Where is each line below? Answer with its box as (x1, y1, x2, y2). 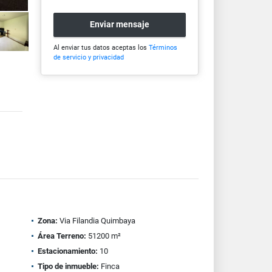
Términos (148, 43, 177, 52)
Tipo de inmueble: (37, 262, 99, 271)
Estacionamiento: (37, 246, 98, 256)
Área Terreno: (37, 231, 86, 240)
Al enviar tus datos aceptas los (53, 43, 149, 52)
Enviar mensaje (89, 19, 149, 30)
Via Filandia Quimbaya (57, 216, 135, 225)
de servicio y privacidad (53, 53, 124, 61)
